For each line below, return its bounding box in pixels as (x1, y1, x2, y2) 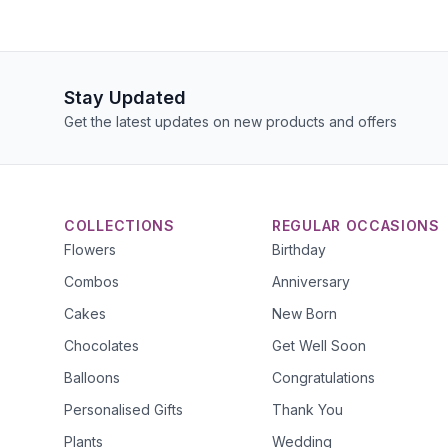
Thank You (272, 401, 343, 418)
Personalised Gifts (64, 401, 183, 418)
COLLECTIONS (64, 217, 175, 234)
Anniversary (272, 273, 350, 290)
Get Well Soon (272, 337, 366, 354)
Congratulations (272, 369, 375, 386)
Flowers (64, 241, 116, 258)
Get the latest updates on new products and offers (64, 113, 397, 130)
